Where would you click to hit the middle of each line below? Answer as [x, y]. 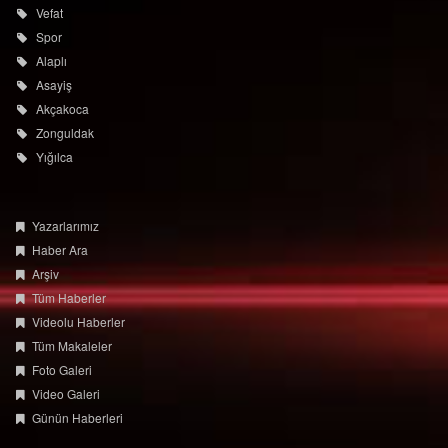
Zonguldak [64, 132]
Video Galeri [66, 393]
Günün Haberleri [78, 417]
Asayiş [53, 84]
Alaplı [51, 60]
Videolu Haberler [79, 321]
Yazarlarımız [66, 225]
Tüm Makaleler [72, 345]
